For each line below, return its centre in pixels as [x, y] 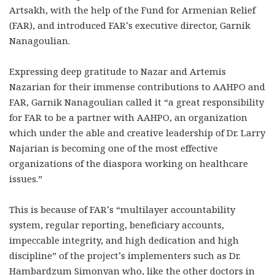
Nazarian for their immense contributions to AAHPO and [137, 86]
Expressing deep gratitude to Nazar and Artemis [118, 71]
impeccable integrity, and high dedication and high [124, 240]
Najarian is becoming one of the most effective [114, 148]
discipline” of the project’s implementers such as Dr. [125, 255]
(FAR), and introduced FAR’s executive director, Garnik [130, 25]
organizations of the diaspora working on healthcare [129, 163]
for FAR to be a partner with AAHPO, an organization [128, 117]
